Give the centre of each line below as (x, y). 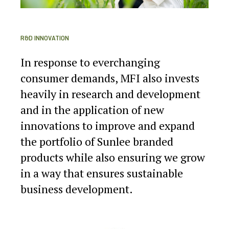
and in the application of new (92, 109)
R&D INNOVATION (45, 38)
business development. (77, 189)
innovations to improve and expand (108, 125)
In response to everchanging (90, 62)
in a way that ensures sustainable (102, 173)
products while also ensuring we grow (113, 157)
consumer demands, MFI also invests (110, 78)
